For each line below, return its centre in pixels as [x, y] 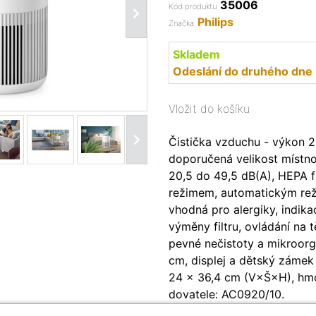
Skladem [196, 54]
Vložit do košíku [209, 109]
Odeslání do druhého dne [243, 71]
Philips [215, 22]
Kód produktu [193, 6]
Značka [181, 23]
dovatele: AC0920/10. [226, 294]
